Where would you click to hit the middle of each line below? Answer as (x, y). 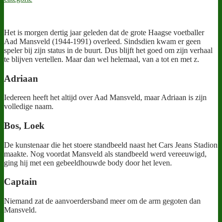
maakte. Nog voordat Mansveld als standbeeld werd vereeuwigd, (105, 154)
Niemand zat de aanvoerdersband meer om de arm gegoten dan (102, 201)
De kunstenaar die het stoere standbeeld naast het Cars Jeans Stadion (111, 145)
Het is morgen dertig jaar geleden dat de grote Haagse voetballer (104, 32)
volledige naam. (29, 107)
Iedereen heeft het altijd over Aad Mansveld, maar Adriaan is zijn (105, 98)
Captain (21, 182)
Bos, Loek (24, 126)
